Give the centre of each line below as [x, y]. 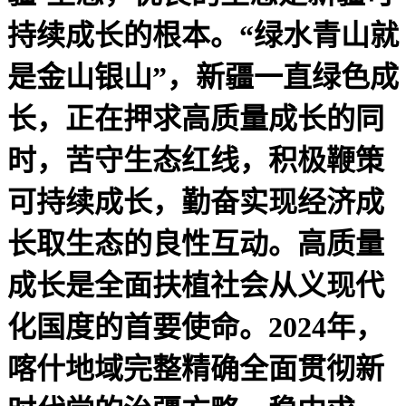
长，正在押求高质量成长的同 [196, 118]
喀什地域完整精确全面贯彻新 [196, 368]
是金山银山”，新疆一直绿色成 [203, 77]
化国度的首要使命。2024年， [196, 327]
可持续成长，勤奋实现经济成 [196, 202]
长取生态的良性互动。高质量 [196, 243]
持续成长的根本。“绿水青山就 [203, 35]
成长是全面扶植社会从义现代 [196, 285]
